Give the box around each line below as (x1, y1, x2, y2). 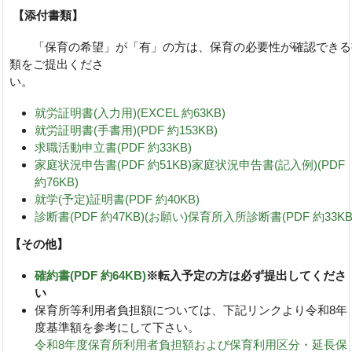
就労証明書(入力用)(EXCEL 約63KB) (35, 105, 226, 119)
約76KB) (35, 174, 79, 189)
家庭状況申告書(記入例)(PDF (192, 157, 346, 171)
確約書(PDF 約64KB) (35, 268, 147, 282)
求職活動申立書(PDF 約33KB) (35, 140, 192, 154)
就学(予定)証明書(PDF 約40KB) (35, 192, 200, 206)
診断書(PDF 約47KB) (35, 209, 145, 223)
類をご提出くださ (9, 57, 104, 71)
